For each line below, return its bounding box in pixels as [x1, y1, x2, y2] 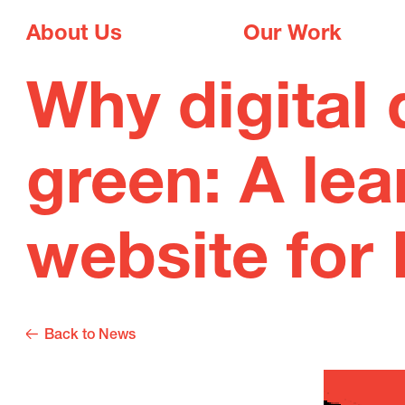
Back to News [43, 328, 136, 344]
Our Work [243, 24, 343, 47]
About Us [25, 24, 122, 47]
